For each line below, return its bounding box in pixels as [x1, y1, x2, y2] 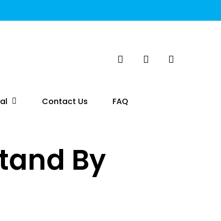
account [148, 19, 184, 31]
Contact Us [41, 96, 88, 108]
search [123, 19, 152, 31]
